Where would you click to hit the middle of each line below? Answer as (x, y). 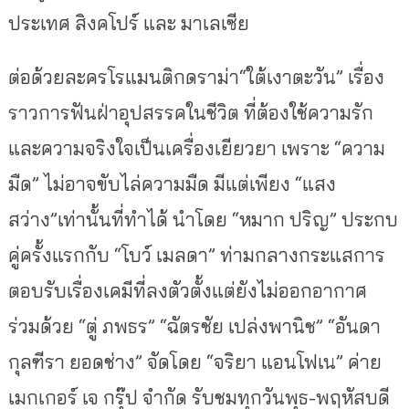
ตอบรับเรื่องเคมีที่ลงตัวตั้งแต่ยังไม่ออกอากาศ (187, 291)
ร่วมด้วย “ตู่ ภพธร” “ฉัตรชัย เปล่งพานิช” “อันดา (194, 326)
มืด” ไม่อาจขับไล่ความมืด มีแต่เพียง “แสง (172, 184)
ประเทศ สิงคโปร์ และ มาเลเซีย (128, 23)
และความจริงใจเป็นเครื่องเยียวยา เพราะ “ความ (196, 148)
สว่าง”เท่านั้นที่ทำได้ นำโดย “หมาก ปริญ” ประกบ (203, 220)
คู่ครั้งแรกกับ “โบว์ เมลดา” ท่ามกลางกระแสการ (196, 255)
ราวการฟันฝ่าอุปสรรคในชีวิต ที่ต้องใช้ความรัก (190, 113)
